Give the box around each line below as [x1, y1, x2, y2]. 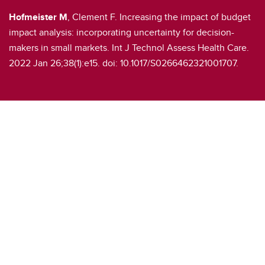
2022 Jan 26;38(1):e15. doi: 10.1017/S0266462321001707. [9, 56, 238, 70]
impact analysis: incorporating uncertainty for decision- [9, 25, 234, 39]
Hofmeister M [9, 9, 67, 24]
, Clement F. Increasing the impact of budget [67, 9, 251, 24]
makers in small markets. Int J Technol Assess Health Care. [9, 40, 249, 54]
